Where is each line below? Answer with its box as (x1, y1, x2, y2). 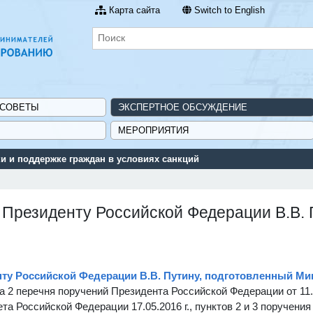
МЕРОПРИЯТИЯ (117, 124, 189, 136)
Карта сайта (109, 5, 161, 15)
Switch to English (194, 5, 265, 15)
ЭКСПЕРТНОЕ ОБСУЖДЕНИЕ (117, 101, 247, 112)
